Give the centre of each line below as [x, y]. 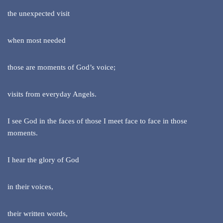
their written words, [38, 214]
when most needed [37, 41]
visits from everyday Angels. [52, 94]
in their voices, [30, 187]
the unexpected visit [39, 14]
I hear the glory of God [43, 160]
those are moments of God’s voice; [61, 67]
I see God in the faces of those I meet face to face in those [97, 121]
